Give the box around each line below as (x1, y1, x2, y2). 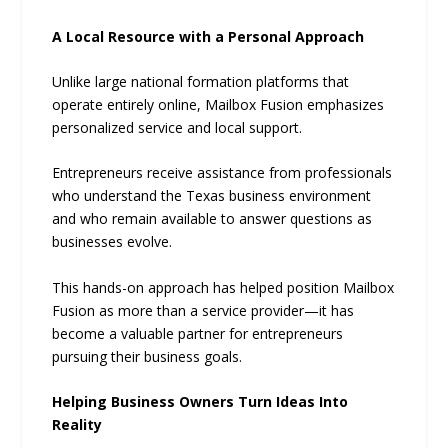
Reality (52, 415, 103, 435)
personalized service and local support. (52, 118, 303, 138)
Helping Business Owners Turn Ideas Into (52, 392, 349, 412)
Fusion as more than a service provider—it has (52, 300, 355, 320)
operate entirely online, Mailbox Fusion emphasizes (52, 95, 385, 115)
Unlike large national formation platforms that (52, 72, 350, 92)
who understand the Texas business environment (52, 186, 372, 206)
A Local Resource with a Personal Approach (52, 26, 365, 46)
